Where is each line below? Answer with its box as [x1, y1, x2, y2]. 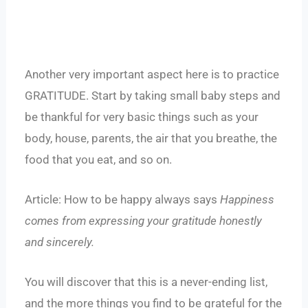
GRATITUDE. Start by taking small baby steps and [25, 88, 281, 102]
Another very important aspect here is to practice [25, 67, 280, 81]
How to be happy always [64, 192, 191, 206]
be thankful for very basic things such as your [25, 109, 259, 124]
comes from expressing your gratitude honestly [25, 213, 263, 228]
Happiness [220, 192, 275, 206]
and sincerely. [25, 234, 95, 249]
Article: [25, 192, 65, 206]
